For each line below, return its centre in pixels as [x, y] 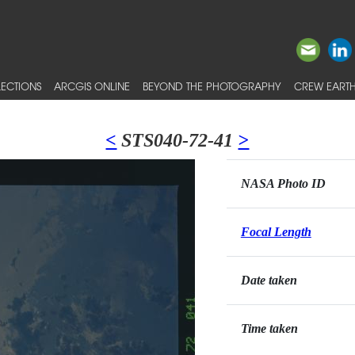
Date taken [269, 280]
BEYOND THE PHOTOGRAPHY [212, 86]
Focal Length [276, 232]
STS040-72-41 [177, 140]
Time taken [269, 328]
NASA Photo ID [283, 183]
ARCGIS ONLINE [92, 86]
